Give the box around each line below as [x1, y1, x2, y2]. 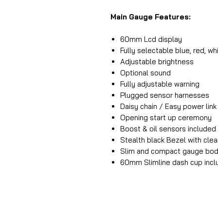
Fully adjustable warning [120, 79, 200, 89]
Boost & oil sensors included [120, 124, 216, 133]
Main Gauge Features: [110, 12, 191, 21]
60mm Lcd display [120, 35, 182, 44]
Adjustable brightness [120, 57, 194, 66]
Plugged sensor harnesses [120, 91, 209, 100]
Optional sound [120, 68, 171, 77]
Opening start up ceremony [120, 113, 212, 122]
